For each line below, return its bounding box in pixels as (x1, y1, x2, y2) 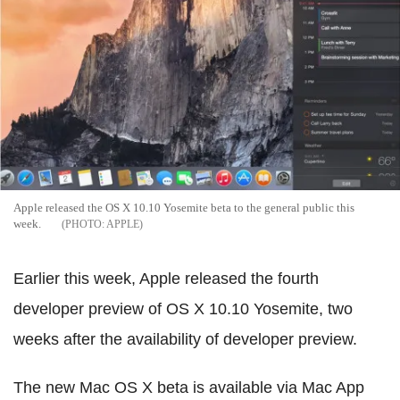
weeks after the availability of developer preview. (13, 329, 357, 348)
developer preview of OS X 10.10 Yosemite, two (13, 299, 353, 318)
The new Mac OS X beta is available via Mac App (13, 378, 364, 396)
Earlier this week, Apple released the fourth (13, 269, 319, 287)
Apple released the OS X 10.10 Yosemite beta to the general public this (13, 200, 354, 214)
